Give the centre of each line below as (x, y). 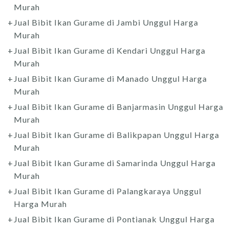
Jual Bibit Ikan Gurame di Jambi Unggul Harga (106, 22)
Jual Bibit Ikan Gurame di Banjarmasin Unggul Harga (119, 106)
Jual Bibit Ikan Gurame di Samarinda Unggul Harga (115, 163)
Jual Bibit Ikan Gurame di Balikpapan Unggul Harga (117, 134)
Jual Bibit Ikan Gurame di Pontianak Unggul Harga (114, 219)
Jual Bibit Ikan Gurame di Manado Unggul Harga (110, 78)
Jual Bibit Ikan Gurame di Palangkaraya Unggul (108, 191)
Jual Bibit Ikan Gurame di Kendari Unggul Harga (110, 50)
